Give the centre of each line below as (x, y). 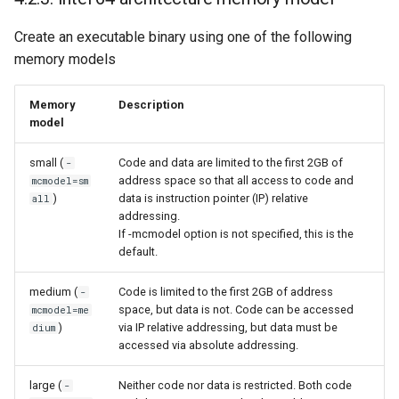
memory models (65, 60)
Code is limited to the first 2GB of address (226, 292)
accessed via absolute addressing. (208, 346)
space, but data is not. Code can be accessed (236, 310)
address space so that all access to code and (236, 181)
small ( (46, 163)
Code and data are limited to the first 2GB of (231, 163)
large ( (45, 386)
